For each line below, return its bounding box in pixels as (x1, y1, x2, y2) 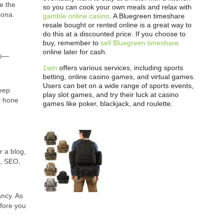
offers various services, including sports (57, 64, 183, 72)
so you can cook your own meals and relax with (43, 3, 192, 11)
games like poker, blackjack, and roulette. (43, 100, 173, 108)
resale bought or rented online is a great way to (43, 21, 192, 29)
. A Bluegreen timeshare (110, 12, 185, 20)
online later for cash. (43, 48, 107, 56)
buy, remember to (43, 39, 101, 47)
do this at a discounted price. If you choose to (43, 30, 186, 38)
